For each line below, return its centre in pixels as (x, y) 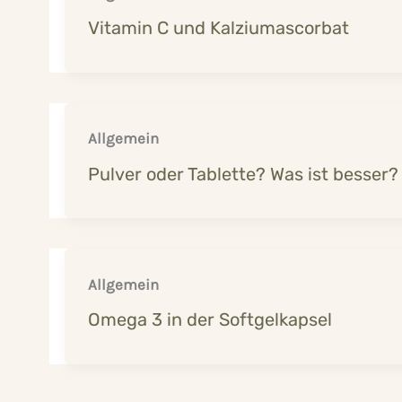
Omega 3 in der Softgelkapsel (210, 320)
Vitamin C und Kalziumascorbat (218, 28)
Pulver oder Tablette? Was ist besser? (243, 174)
